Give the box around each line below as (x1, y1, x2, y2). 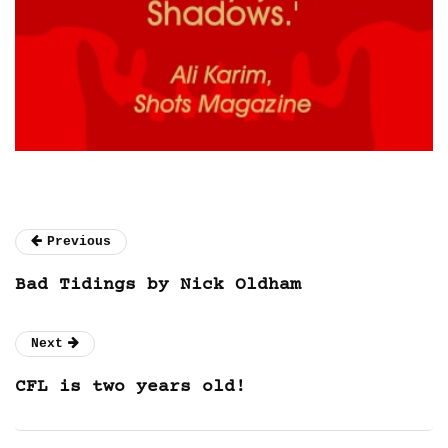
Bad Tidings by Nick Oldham (15, 274, 301, 295)
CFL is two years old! (15, 376, 246, 397)
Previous (47, 233, 111, 249)
